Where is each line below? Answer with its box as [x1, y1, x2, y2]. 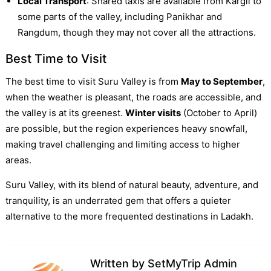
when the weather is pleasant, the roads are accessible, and [5, 91, 261, 103]
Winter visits [125, 106, 181, 119]
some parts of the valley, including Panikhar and [17, 10, 222, 22]
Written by [90, 256, 148, 270]
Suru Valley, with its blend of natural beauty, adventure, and [5, 178, 258, 191]
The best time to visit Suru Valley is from [5, 75, 181, 87]
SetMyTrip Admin [147, 256, 237, 270]
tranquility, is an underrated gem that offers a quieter [5, 194, 231, 206]
